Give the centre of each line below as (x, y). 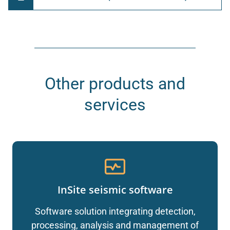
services (115, 104)
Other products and (115, 83)
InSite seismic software (115, 190)
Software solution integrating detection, (115, 212)
